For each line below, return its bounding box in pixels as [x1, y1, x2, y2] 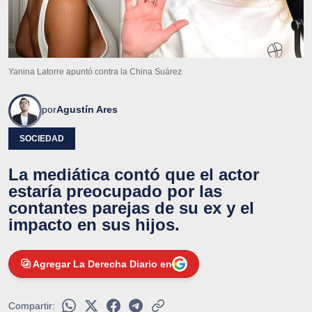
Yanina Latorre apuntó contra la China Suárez [8, 66, 182, 77]
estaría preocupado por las [8, 181, 222, 201]
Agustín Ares [56, 103, 118, 115]
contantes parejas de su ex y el [8, 198, 254, 217]
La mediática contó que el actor [8, 164, 259, 184]
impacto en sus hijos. [8, 214, 180, 234]
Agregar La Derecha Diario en [33, 258, 172, 270]
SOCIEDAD [19, 133, 64, 143]
